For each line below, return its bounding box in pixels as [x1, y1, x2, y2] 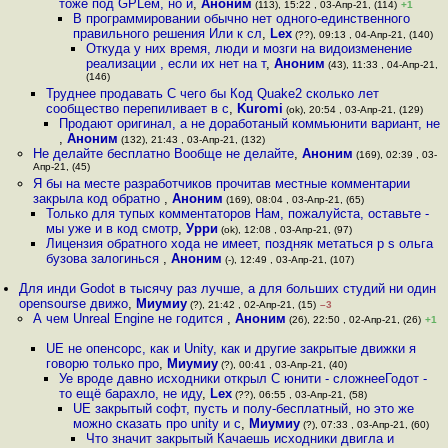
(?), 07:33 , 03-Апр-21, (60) [299, 419, 429, 430]
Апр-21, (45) [32, 161, 90, 176]
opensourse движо [19, 296, 129, 311]
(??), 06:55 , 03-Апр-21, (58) [232, 389, 368, 400]
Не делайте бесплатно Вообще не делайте [32, 146, 294, 161]
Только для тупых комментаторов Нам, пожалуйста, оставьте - [45, 206, 429, 221]
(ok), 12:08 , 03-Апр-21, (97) [217, 224, 352, 235]
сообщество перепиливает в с [45, 101, 229, 116]
